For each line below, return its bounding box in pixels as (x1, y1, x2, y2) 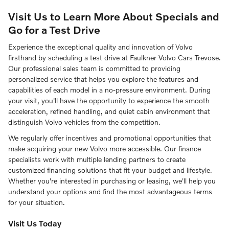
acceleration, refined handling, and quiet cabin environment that (8, 107, 210, 116)
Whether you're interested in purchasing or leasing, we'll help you (8, 176, 216, 186)
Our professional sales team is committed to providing (8, 64, 180, 73)
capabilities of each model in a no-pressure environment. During (8, 85, 211, 95)
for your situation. (8, 198, 65, 207)
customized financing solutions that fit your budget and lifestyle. (8, 166, 212, 175)
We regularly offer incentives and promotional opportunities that (8, 133, 211, 143)
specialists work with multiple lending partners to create (8, 155, 186, 164)
